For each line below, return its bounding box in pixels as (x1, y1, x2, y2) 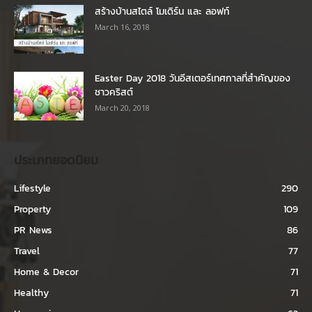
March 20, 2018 (95, 102, 150, 114)
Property (14, 202, 51, 217)
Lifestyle (14, 181, 51, 196)
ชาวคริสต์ (95, 85, 133, 100)
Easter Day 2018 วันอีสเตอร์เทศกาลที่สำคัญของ (95, 71, 290, 86)
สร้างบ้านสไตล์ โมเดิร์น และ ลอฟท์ (95, 4, 229, 19)
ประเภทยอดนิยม (14, 150, 98, 170)
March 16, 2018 (95, 22, 150, 33)
